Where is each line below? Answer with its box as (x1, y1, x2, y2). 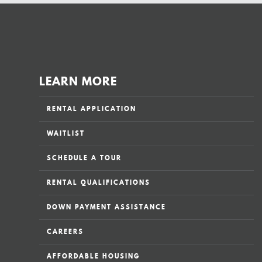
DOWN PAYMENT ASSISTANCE (47, 202, 167, 212)
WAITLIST (47, 128, 85, 138)
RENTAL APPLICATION (47, 104, 137, 113)
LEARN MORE (39, 73, 118, 89)
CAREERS (47, 226, 84, 236)
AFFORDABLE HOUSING (47, 251, 140, 261)
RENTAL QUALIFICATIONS (47, 177, 151, 187)
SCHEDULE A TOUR (47, 153, 122, 163)
